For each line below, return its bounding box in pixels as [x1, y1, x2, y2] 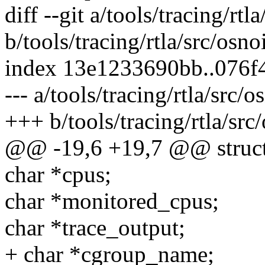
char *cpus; [5, 161, 111, 188]
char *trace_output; [5, 215, 185, 241]
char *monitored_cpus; [5, 188, 219, 214]
